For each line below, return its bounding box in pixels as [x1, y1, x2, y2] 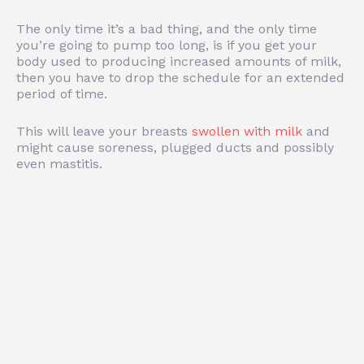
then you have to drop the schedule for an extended [16, 69, 344, 85]
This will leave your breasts [16, 123, 192, 139]
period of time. [16, 85, 107, 102]
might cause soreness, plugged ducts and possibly [16, 139, 334, 155]
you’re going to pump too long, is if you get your [16, 37, 317, 53]
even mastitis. [16, 155, 102, 171]
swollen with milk [192, 123, 302, 139]
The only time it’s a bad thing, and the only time [16, 20, 317, 37]
